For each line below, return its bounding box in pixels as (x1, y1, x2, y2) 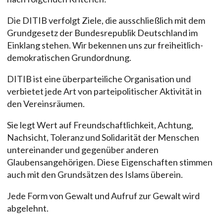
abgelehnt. (7, 202, 49, 214)
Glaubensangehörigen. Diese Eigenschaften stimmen (7, 156, 213, 167)
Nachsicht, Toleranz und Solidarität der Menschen (7, 131, 199, 143)
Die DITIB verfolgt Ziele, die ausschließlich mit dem (7, 14, 205, 26)
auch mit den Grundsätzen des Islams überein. (7, 168, 183, 180)
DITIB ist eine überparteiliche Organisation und (7, 73, 191, 84)
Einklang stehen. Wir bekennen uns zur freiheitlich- (7, 39, 203, 51)
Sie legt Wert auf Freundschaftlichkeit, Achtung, (7, 119, 193, 130)
